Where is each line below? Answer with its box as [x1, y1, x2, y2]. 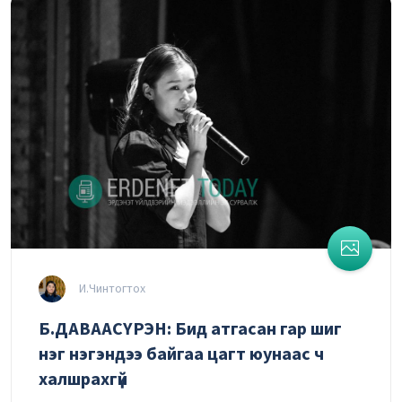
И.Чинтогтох [76, 279, 145, 298]
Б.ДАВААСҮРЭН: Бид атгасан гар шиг [39, 317, 342, 343]
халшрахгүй [39, 367, 127, 393]
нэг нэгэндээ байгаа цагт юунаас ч [39, 342, 324, 368]
